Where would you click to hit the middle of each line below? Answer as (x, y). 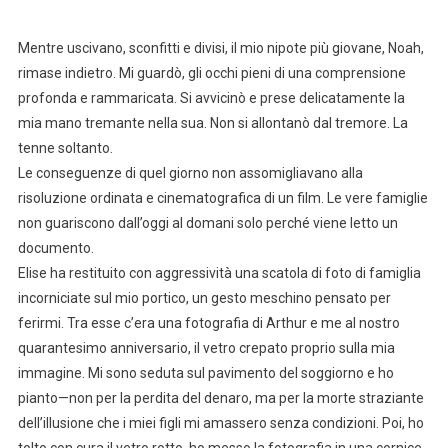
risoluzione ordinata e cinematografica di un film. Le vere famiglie (222, 197)
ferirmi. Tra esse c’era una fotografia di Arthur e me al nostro (208, 322)
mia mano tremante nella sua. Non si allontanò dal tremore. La (212, 122)
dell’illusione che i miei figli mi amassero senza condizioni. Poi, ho (220, 422)
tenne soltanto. (65, 147)
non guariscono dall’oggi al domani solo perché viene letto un (207, 222)
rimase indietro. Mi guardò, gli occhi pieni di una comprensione (211, 72)
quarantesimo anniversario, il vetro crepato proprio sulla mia (206, 347)
